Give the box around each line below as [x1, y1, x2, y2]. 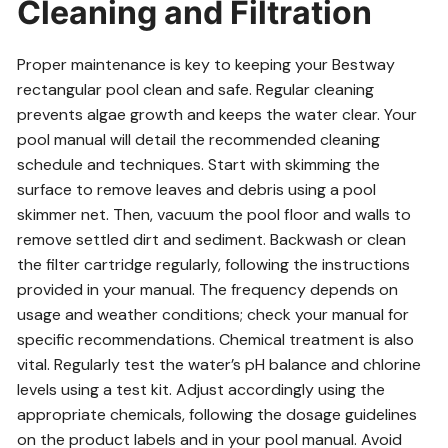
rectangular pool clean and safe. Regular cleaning [17, 79, 375, 100]
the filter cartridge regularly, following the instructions [17, 254, 411, 275]
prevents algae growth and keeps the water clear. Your [17, 104, 418, 125]
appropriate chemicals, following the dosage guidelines [17, 404, 418, 425]
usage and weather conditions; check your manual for [17, 304, 410, 325]
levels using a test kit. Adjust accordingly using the [17, 379, 386, 400]
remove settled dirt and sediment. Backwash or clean [17, 229, 407, 250]
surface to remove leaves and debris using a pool [17, 179, 377, 200]
